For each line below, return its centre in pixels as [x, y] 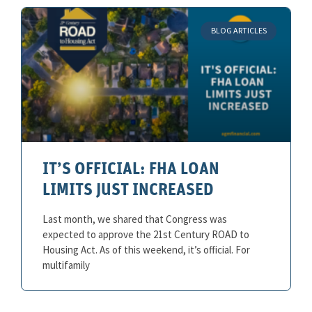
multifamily [66, 265]
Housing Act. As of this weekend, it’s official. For [146, 250]
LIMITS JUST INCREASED [128, 191]
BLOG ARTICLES [239, 31]
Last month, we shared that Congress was [135, 219]
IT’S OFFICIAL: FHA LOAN [131, 170]
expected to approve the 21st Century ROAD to [146, 235]
